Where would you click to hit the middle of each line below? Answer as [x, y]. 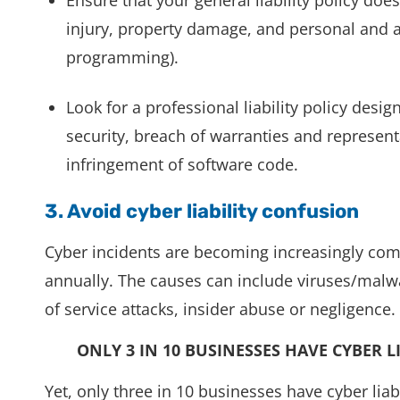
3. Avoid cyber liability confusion [202, 211]
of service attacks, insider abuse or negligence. [220, 308]
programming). [122, 57]
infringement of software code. [182, 164]
